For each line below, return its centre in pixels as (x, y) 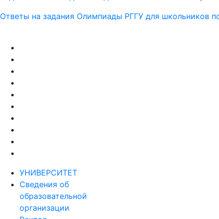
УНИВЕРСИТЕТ (48, 173)
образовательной (53, 196)
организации (44, 208)
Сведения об (44, 184)
